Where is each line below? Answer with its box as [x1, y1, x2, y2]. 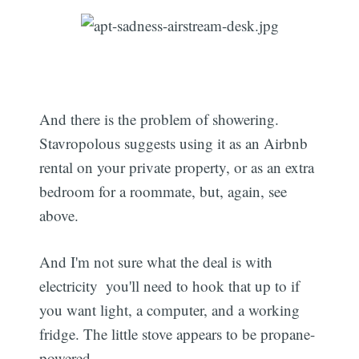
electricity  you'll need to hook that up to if [39, 276, 301, 296]
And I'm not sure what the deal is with [39, 252, 273, 272]
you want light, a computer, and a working [39, 300, 301, 321]
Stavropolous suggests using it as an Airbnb [39, 132, 309, 153]
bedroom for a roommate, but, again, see [39, 180, 288, 201]
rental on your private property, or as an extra [39, 156, 315, 177]
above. [39, 204, 79, 225]
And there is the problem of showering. [39, 108, 280, 129]
